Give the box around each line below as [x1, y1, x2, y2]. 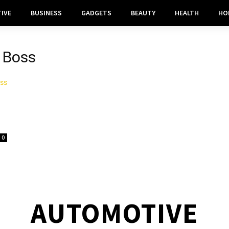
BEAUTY [130, 8, 155, 17]
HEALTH [174, 8, 199, 17]
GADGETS [81, 8, 111, 17]
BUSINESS [30, 8, 62, 17]
